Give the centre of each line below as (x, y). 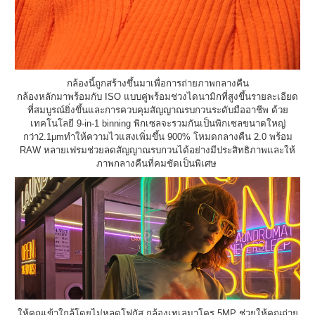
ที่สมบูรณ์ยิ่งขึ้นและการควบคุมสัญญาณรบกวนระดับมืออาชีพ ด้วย (157, 110)
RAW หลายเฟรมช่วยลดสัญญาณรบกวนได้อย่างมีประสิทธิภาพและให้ (157, 150)
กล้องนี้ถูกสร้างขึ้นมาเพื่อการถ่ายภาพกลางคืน (157, 83)
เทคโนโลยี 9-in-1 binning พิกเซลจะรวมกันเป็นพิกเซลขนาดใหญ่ (157, 123)
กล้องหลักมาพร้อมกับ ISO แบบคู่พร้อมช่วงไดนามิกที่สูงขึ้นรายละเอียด (157, 96)
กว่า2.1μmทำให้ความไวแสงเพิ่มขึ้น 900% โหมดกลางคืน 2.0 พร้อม (157, 136)
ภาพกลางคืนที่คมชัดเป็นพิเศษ (157, 163)
